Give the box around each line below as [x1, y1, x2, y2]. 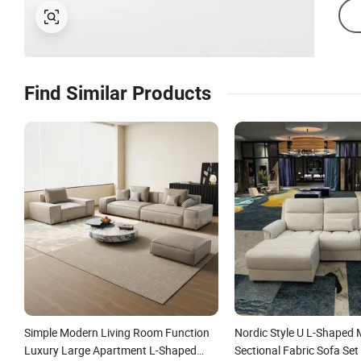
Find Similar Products [24, 82, 211, 105]
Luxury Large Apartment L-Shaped [24, 342, 197, 358]
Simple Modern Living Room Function [24, 324, 210, 340]
